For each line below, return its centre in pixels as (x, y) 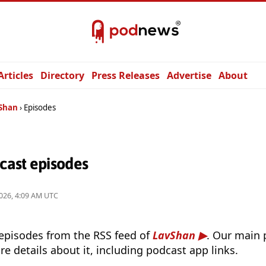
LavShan (174, 235)
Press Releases (126, 75)
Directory (62, 75)
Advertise (189, 75)
